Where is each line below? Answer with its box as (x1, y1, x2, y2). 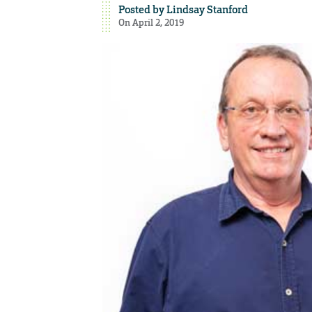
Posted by (118, 2, 166, 17)
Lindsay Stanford (166, 2, 248, 17)
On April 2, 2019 (118, 16, 184, 29)
